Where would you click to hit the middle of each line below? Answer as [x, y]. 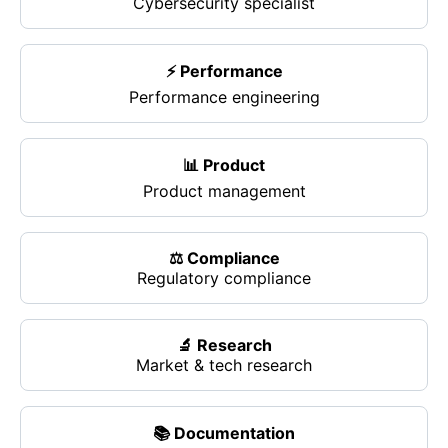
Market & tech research [224, 365]
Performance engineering [224, 97]
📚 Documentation [224, 433]
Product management [224, 191]
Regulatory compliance [224, 278]
